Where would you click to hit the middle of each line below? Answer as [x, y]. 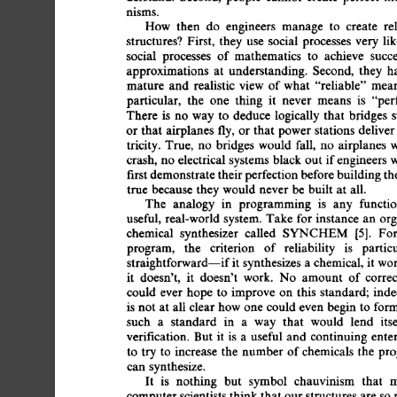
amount [323, 277]
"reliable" [343, 85]
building [361, 174]
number [277, 351]
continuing [350, 336]
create [363, 26]
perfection [274, 174]
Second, [335, 71]
